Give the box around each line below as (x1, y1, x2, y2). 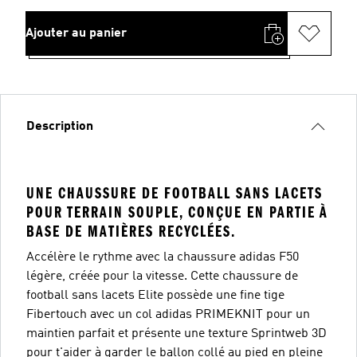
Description (26, 120, 93, 133)
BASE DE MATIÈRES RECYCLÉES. (26, 222, 236, 241)
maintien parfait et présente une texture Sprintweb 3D (26, 327, 327, 340)
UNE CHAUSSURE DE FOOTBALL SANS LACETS (26, 183, 323, 202)
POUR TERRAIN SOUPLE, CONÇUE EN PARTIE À (26, 202, 328, 222)
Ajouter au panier (25, 26, 127, 40)
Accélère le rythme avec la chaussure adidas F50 (26, 250, 299, 264)
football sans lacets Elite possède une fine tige (26, 288, 284, 302)
